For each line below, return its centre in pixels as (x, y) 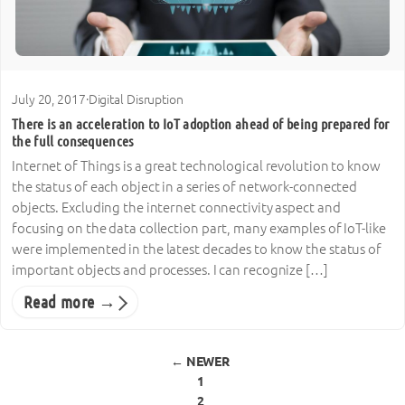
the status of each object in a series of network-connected (185, 186)
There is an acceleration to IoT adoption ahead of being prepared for (201, 123)
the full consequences (73, 141)
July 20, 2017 (49, 100)
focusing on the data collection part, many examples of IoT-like (199, 228)
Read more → (70, 301)
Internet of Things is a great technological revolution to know (196, 165)
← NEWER (200, 362)
